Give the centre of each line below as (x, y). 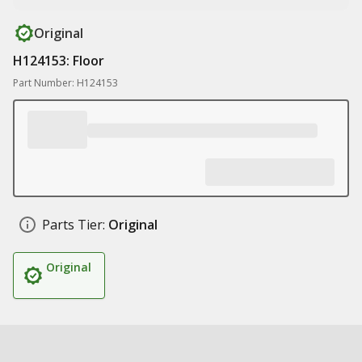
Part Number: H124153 (65, 83)
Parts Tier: (74, 225)
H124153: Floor (59, 61)
